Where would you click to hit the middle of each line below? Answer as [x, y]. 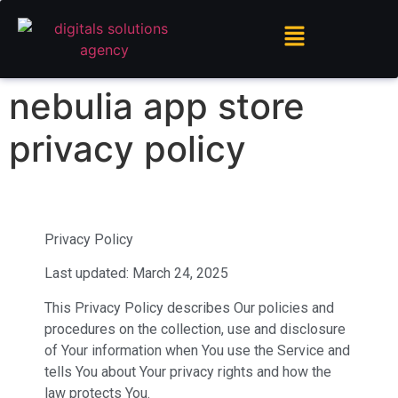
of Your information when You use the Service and [197, 350]
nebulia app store [157, 106]
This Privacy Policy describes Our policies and [189, 307]
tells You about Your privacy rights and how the [188, 371]
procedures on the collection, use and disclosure [195, 329]
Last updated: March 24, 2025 [136, 274]
